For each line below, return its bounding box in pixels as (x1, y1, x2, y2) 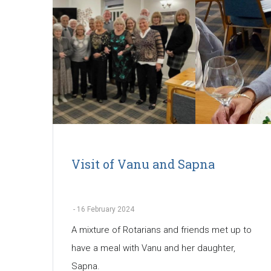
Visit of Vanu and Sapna (71, 156, 215, 172)
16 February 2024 (77, 205, 134, 214)
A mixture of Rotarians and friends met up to (71, 224, 252, 236)
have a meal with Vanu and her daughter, (71, 243, 235, 254)
